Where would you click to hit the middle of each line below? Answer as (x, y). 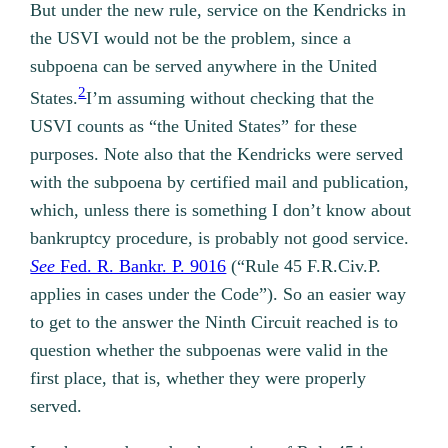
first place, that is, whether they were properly (198, 377)
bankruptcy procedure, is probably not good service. (220, 237)
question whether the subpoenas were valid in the (209, 349)
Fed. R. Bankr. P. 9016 (143, 265)
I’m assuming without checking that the (230, 97)
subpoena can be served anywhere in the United (204, 65)
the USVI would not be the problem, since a (191, 37)
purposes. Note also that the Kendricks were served (217, 153)
